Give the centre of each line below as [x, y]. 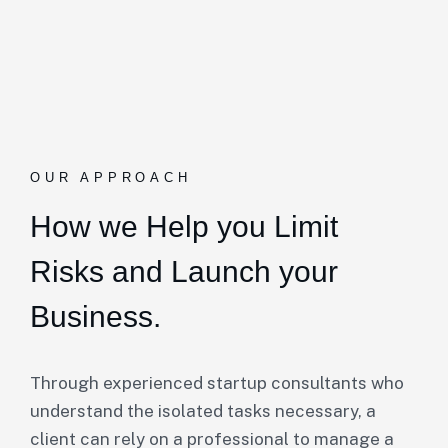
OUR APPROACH [111, 177]
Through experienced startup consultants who [217, 383]
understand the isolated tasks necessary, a [203, 411]
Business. [95, 316]
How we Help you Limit [184, 226]
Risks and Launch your [184, 271]
